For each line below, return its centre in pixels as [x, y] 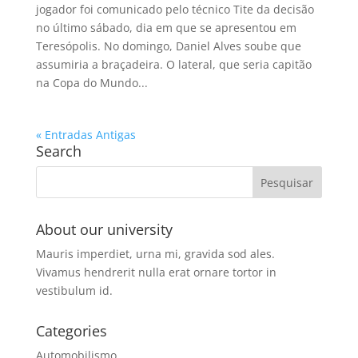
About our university [104, 229]
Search [58, 151]
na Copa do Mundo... [91, 82]
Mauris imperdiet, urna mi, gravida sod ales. [155, 253]
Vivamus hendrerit [85, 272]
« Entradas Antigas [86, 134]
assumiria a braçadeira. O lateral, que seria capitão [173, 64]
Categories [71, 330]
